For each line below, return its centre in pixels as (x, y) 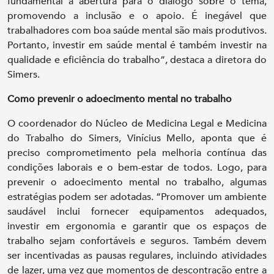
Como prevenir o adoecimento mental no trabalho (120, 99)
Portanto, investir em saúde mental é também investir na (137, 46)
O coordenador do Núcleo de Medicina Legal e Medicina (137, 124)
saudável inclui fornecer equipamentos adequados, (137, 212)
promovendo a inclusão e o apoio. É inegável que (137, 16)
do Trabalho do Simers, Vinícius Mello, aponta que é (137, 139)
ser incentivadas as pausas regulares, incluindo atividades (137, 256)
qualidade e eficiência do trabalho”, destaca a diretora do (137, 60)
